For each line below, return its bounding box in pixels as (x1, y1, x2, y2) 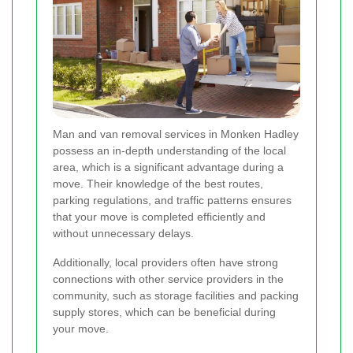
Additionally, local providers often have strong (53, 255, 278, 269)
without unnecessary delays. (53, 226, 194, 240)
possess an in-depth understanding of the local (53, 143, 286, 157)
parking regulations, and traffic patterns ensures (53, 193, 292, 206)
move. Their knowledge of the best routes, (53, 176, 263, 190)
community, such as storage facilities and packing (53, 288, 299, 302)
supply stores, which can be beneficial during (53, 305, 276, 318)
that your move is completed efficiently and (53, 210, 266, 223)
